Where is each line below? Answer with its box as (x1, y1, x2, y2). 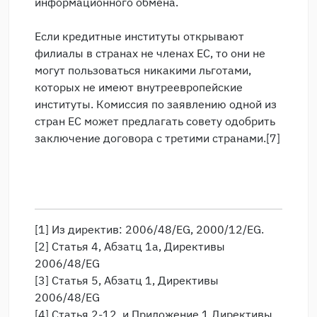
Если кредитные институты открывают (35, 29, 244, 43)
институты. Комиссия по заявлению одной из (35, 97, 277, 111)
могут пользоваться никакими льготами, (35, 63, 251, 77)
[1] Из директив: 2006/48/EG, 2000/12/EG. (35, 222, 264, 236)
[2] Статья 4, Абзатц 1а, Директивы (35, 239, 225, 253)
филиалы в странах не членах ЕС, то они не (35, 46, 265, 60)
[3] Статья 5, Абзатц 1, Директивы (35, 273, 219, 287)
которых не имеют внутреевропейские (35, 80, 243, 94)
